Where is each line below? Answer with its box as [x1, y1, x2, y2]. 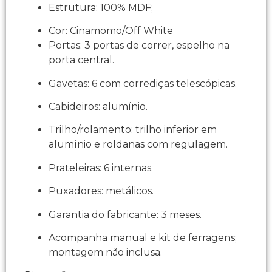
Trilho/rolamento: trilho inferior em [49, 124, 217, 136]
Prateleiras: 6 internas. [49, 161, 153, 174]
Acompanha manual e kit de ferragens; [49, 231, 237, 243]
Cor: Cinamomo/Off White [49, 25, 173, 37]
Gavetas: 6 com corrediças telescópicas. [49, 77, 237, 89]
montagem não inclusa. [49, 246, 162, 258]
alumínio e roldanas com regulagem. [49, 138, 228, 151]
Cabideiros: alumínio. [49, 100, 148, 112]
